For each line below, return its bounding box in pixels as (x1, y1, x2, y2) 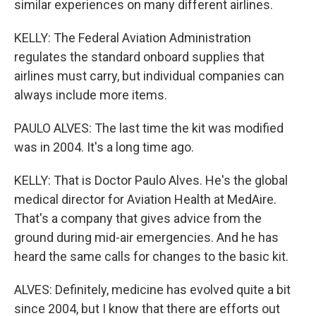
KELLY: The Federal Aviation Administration (14, 30, 251, 45)
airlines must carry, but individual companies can (14, 68, 284, 83)
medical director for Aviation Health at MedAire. (14, 192, 276, 207)
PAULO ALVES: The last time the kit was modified (14, 121, 284, 135)
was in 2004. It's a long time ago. (14, 140, 194, 154)
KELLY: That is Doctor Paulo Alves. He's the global (14, 173, 288, 188)
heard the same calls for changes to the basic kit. (14, 249, 288, 264)
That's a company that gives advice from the (14, 211, 262, 226)
